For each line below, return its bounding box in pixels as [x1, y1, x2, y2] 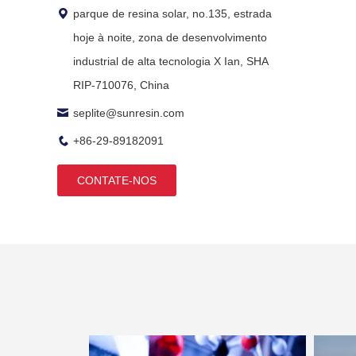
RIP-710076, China [73, 79, 169, 91]
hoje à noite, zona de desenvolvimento [73, 31, 267, 44]
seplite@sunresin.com [73, 106, 184, 119]
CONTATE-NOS [77, 174, 157, 187]
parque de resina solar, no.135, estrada [73, 7, 272, 20]
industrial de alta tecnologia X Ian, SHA [73, 55, 268, 68]
